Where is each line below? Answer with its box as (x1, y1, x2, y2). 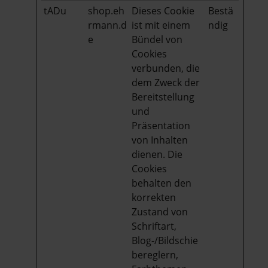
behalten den (132, 176, 191, 190)
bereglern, (132, 248, 178, 261)
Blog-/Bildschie (132, 233, 198, 247)
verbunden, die (132, 61, 200, 75)
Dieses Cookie (132, 4, 194, 17)
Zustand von (132, 205, 188, 218)
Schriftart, (132, 219, 176, 233)
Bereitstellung (132, 90, 194, 103)
